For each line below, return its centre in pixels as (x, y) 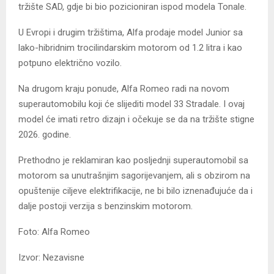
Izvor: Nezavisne (51, 257)
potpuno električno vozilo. (70, 63)
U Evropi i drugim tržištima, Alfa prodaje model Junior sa (131, 32)
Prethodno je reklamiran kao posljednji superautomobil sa (133, 160)
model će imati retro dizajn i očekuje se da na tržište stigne (136, 119)
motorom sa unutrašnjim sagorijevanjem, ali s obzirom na (134, 175)
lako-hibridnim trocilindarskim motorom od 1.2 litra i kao (130, 47)
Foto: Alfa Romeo (54, 231)
